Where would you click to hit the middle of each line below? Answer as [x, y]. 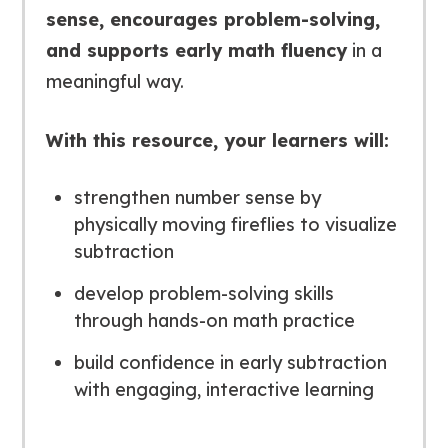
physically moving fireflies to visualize [235, 225]
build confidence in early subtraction [230, 363]
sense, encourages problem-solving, [212, 20]
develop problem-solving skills [203, 294]
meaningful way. [114, 82]
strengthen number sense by [197, 198]
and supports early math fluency [196, 51]
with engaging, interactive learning [223, 390]
